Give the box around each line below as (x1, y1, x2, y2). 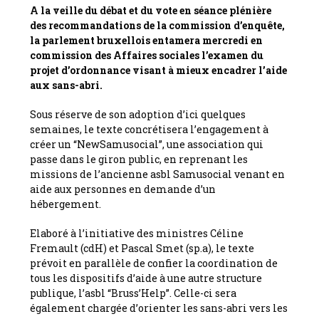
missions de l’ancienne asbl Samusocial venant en (30, 167, 286, 181)
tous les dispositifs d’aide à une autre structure (30, 271, 263, 285)
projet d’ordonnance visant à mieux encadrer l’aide (30, 63, 288, 77)
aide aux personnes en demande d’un (30, 182, 216, 196)
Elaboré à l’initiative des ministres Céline (30, 226, 244, 240)
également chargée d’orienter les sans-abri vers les (30, 300, 288, 315)
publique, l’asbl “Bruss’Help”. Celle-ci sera (30, 286, 237, 300)
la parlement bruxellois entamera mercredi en (30, 33, 263, 47)
